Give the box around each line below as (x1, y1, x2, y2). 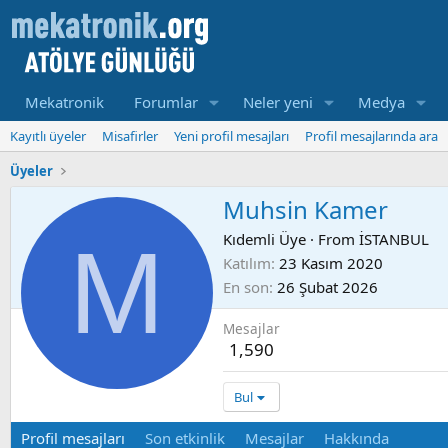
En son (223, 277, 269, 298)
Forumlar (134, 92, 198, 112)
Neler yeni (242, 92, 313, 112)
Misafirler (102, 127, 158, 145)
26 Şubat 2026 (277, 277, 378, 298)
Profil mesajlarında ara (305, 127, 438, 145)
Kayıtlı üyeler (10, 127, 86, 145)
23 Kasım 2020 (279, 253, 383, 274)
